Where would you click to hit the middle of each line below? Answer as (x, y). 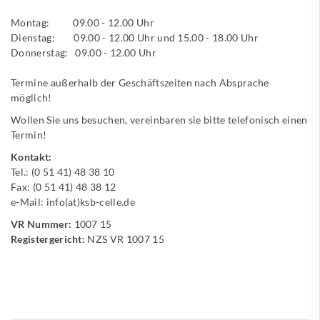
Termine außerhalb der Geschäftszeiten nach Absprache (140, 82)
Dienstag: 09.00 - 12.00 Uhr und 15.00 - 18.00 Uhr (136, 37)
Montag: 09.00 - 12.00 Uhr (82, 22)
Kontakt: (31, 156)
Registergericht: (48, 239)
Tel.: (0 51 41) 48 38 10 (63, 171)
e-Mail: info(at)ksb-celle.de (73, 201)
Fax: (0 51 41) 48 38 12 (64, 186)
